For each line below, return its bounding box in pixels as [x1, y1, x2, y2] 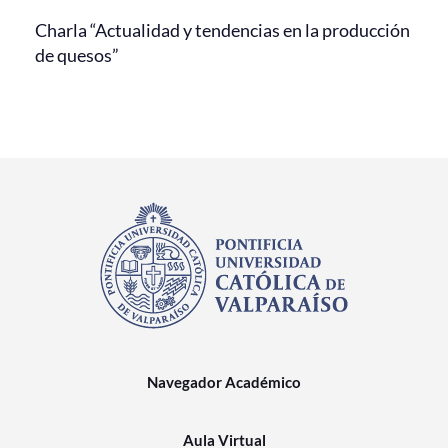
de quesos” [35, 43, 119, 66]
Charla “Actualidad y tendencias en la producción [35, 18, 410, 41]
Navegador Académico [147, 372, 301, 391]
